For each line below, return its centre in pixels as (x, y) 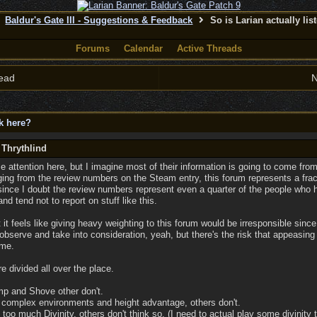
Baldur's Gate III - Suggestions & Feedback (99, 20)
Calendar (143, 48)
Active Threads (209, 48)
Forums (92, 48)
